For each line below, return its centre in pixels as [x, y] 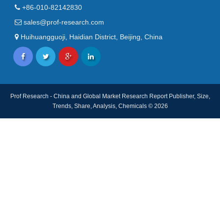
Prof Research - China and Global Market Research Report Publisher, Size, [110, 96]
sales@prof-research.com [63, 22]
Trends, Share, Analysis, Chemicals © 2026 [110, 106]
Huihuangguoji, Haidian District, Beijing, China [91, 37]
